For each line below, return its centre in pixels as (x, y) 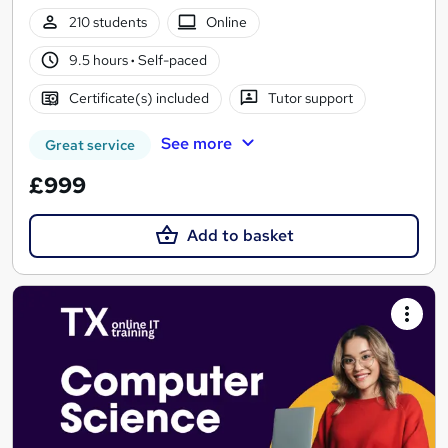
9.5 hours (99, 60)
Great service (90, 144)
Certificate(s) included (138, 98)
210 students (107, 22)
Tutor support (311, 98)
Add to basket (240, 235)
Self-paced (170, 60)
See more (196, 143)
